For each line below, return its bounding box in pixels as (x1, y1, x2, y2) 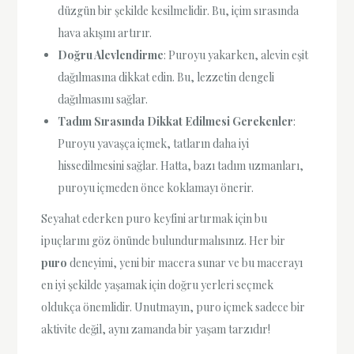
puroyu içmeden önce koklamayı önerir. (58, 179, 254, 195)
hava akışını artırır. (58, 24, 153, 40)
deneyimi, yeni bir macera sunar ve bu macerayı (67, 255, 303, 271)
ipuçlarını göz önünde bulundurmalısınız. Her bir (41, 233, 286, 249)
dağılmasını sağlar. (58, 91, 149, 107)
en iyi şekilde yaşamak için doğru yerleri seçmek (41, 277, 274, 293)
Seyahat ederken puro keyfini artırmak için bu (41, 211, 268, 227)
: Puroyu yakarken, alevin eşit (164, 47, 309, 62)
